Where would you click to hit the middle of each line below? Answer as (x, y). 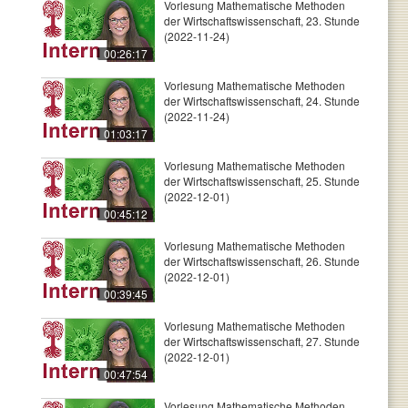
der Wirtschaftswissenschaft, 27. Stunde (262, 341)
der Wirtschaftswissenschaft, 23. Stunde (262, 20)
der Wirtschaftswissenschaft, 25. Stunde (262, 181)
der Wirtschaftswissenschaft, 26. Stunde (262, 261)
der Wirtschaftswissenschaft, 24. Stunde (262, 101)
